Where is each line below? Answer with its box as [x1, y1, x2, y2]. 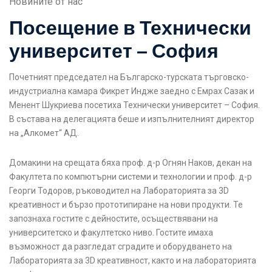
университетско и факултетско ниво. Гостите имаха [9, 228, 213, 238]
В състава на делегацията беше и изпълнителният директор [9, 114, 254, 124]
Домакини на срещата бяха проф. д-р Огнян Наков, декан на [9, 158, 252, 168]
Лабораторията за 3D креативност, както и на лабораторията [9, 256, 256, 266]
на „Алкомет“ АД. [9, 127, 79, 138]
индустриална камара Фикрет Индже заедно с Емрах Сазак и [9, 86, 254, 96]
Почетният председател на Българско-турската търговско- [9, 72, 249, 82]
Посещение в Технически [9, 13, 251, 39]
